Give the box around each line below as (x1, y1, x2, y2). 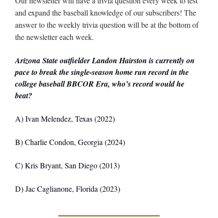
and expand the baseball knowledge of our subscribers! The (15, 7, 196, 18)
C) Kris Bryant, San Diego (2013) (15, 160, 120, 171)
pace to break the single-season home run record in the (15, 67, 189, 78)
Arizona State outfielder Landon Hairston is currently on (15, 55, 195, 66)
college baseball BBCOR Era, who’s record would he (15, 78, 184, 90)
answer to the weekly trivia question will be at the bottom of (15, 19, 199, 30)
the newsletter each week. (15, 32, 94, 42)
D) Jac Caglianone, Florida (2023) (15, 183, 120, 194)
